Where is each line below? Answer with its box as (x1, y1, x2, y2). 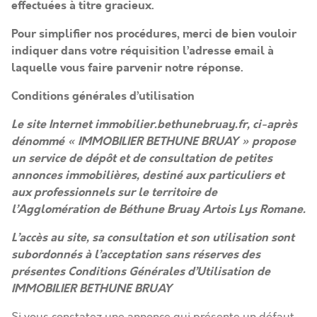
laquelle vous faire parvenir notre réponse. (11, 59, 243, 76)
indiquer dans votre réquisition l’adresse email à (11, 42, 274, 59)
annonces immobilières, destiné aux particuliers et (11, 167, 284, 183)
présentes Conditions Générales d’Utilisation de (11, 263, 270, 279)
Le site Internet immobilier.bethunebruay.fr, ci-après (11, 116, 297, 132)
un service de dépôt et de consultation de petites (11, 150, 272, 166)
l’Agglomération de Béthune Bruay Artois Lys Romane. (11, 201, 306, 217)
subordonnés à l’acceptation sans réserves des (11, 246, 260, 263)
